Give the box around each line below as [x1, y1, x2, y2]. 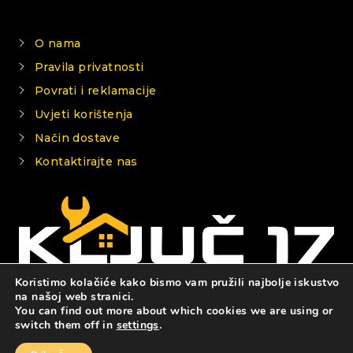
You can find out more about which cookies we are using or [15, 303, 333, 318]
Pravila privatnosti [35, 59, 144, 74]
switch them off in [15, 318, 117, 333]
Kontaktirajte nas [35, 154, 138, 169]
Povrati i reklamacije [35, 83, 157, 98]
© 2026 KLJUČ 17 [125, 310, 228, 325]
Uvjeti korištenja [35, 106, 133, 121]
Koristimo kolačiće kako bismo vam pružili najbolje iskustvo [15, 275, 340, 290]
